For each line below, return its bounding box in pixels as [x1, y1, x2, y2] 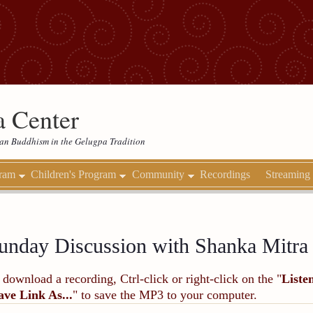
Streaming [265, 168, 310, 180]
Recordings [199, 168, 250, 180]
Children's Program [31, 168, 117, 180]
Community [131, 168, 184, 180]
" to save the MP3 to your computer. [73, 287, 257, 302]
